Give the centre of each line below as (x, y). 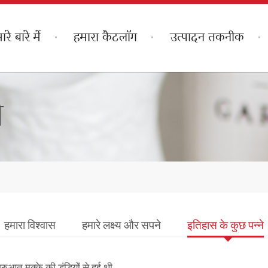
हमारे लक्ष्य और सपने (121, 226)
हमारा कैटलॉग (105, 37)
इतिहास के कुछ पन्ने (226, 226)
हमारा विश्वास (30, 226)
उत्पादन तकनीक (207, 37)
